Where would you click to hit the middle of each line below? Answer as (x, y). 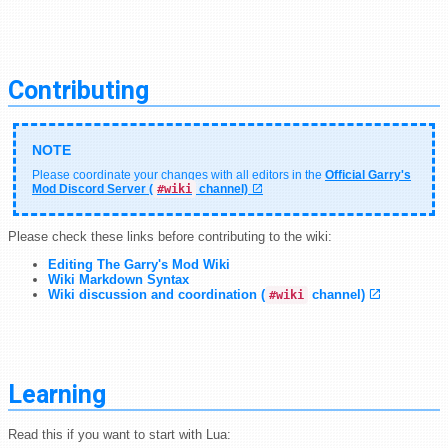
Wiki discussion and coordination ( (156, 295)
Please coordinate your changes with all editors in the (178, 175)
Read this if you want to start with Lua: (119, 435)
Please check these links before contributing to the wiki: (170, 237)
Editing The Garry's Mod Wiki (139, 265)
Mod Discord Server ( (92, 189)
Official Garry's (368, 175)
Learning (57, 396)
